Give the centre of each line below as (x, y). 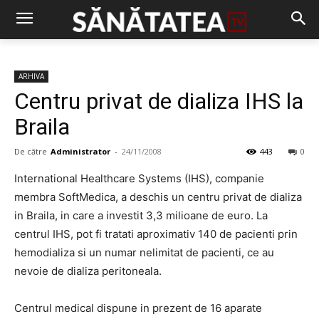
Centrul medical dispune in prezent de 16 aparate (138, 308)
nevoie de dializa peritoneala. (88, 271)
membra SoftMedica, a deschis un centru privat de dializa (158, 197)
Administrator (80, 151)
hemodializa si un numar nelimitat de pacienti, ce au (144, 252)
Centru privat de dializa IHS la (159, 101)
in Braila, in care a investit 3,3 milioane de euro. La (141, 215)
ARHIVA (31, 76)
